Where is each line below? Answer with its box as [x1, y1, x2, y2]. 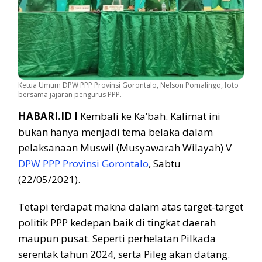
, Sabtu [149, 156, 181, 170]
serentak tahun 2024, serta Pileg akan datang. [18, 247, 230, 261]
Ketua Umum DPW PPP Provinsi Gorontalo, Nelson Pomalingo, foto [18, 80, 239, 90]
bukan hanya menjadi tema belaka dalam [18, 125, 213, 139]
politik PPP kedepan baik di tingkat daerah [18, 215, 216, 229]
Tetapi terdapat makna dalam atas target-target [18, 199, 243, 213]
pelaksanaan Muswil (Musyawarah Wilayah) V [18, 140, 232, 154]
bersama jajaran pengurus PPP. [18, 89, 122, 99]
